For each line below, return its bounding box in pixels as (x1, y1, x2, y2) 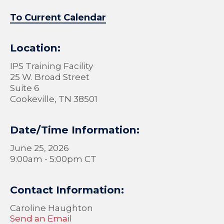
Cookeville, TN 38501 (10, 93, 97, 104)
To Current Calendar (10, 11, 106, 23)
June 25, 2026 (10, 142, 69, 153)
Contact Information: (10, 183, 124, 196)
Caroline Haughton (10, 202, 93, 213)
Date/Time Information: (10, 123, 139, 136)
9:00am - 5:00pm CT (10, 153, 96, 164)
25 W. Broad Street (10, 71, 89, 82)
